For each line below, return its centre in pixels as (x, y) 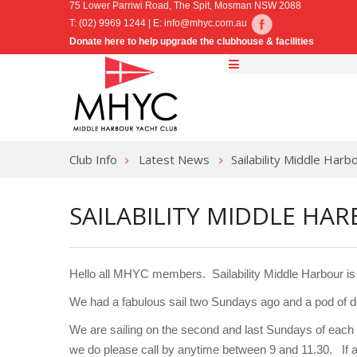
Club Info (93, 160)
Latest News (174, 160)
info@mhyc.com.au (206, 24)
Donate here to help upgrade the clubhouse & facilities (192, 41)
